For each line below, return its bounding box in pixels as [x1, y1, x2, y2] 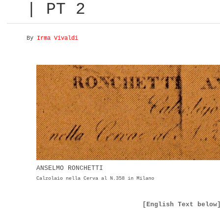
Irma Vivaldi [37, 34, 78, 42]
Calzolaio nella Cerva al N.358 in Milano [36, 175, 154, 181]
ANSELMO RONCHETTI [36, 164, 103, 172]
